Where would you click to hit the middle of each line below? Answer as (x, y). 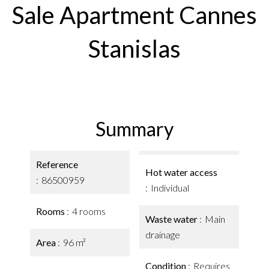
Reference (57, 164)
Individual (170, 188)
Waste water (172, 219)
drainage (163, 234)
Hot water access (181, 172)
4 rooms (89, 211)
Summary (134, 129)
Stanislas (134, 49)
